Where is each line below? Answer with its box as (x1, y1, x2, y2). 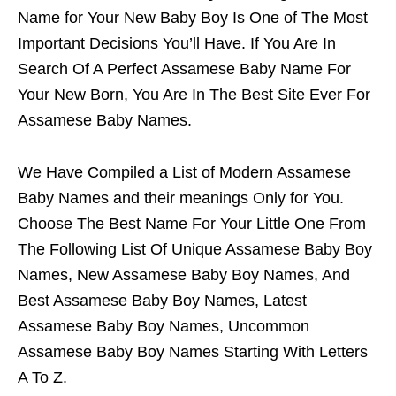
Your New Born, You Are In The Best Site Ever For (18, 86, 370, 104)
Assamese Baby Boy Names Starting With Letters (18, 343, 368, 362)
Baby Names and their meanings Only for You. (18, 189, 344, 208)
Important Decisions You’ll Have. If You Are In (18, 34, 336, 53)
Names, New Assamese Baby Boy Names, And (18, 266, 350, 285)
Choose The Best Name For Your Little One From (18, 215, 366, 233)
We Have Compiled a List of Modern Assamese (18, 164, 351, 182)
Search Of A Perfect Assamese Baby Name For (18, 60, 351, 79)
